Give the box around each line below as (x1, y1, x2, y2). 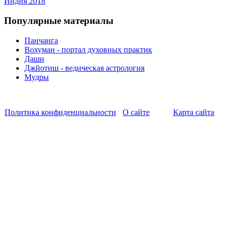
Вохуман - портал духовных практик (24, 45, 152, 54)
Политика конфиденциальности (5, 107, 116, 117)
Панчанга (24, 36, 58, 45)
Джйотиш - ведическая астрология (24, 63, 145, 72)
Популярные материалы (4, 15, 113, 26)
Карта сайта (173, 107, 214, 117)
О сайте (123, 107, 150, 117)
